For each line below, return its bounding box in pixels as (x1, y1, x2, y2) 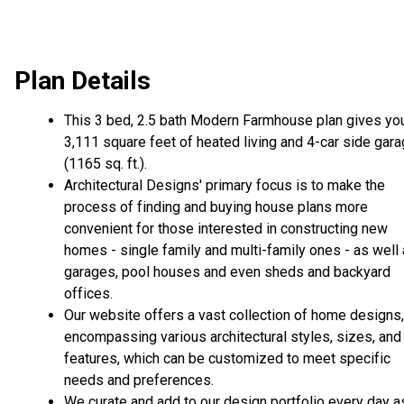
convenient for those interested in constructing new (64, 220, 388, 238)
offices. (64, 285, 113, 303)
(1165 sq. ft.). (64, 155, 147, 173)
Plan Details (14, 66, 151, 96)
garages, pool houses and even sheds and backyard (64, 263, 390, 281)
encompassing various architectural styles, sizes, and (64, 328, 401, 346)
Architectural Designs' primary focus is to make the (64, 177, 385, 195)
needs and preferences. (64, 372, 214, 390)
